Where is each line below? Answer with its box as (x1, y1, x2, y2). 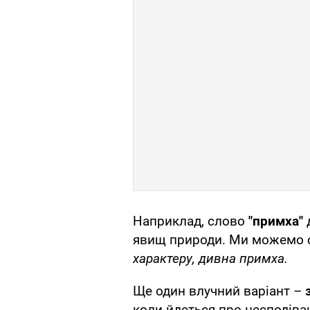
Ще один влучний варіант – (133, 283, 305, 300)
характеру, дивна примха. (133, 250, 288, 267)
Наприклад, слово (133, 213, 248, 230)
